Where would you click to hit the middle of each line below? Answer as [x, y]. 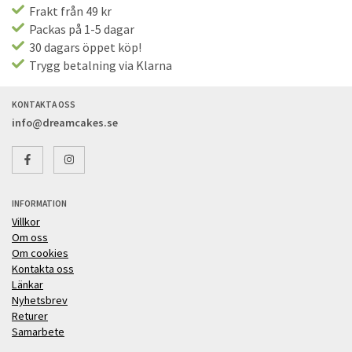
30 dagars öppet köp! [85, 47]
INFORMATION [39, 203]
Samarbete [38, 331]
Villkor [26, 221]
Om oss [30, 237]
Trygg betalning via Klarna [98, 65]
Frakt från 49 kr [68, 11]
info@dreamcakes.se [65, 122]
